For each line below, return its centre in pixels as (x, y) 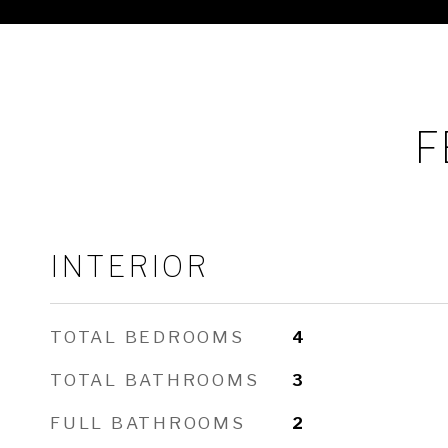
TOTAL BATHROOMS (155, 380)
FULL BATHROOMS (148, 423)
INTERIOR (129, 266)
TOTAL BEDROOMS (147, 337)
